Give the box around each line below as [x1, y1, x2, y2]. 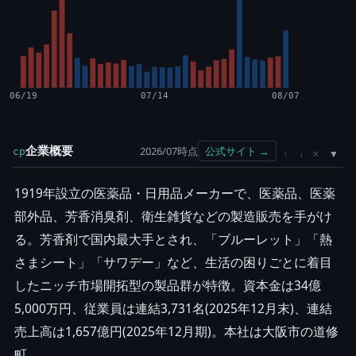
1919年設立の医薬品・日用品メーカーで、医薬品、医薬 [14, 184, 335, 202]
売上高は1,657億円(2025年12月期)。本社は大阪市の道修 [14, 322, 339, 340]
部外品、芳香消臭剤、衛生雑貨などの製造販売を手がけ [14, 207, 332, 225]
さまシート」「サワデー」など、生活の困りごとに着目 [14, 253, 332, 271]
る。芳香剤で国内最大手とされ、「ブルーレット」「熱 [14, 230, 332, 248]
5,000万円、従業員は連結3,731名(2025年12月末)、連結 [14, 299, 332, 317]
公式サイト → [205, 143, 269, 158]
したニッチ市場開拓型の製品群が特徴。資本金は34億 [14, 276, 321, 294]
